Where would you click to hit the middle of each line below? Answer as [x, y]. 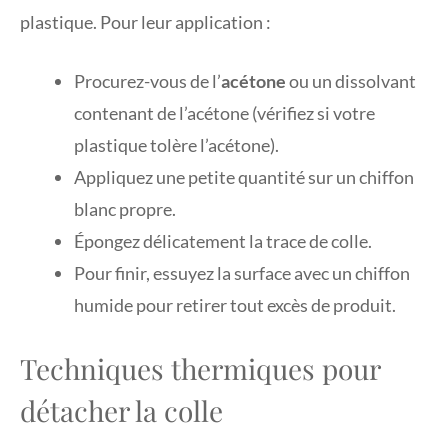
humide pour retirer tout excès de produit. [235, 304]
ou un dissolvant [351, 80]
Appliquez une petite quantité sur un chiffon [244, 176]
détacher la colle [121, 410]
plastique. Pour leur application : [145, 21]
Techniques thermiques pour [200, 368]
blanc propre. [125, 208]
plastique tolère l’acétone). [176, 144]
